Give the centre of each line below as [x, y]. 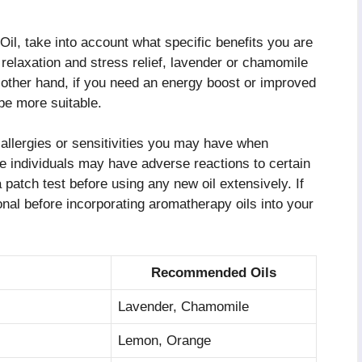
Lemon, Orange [164, 340]
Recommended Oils [214, 272]
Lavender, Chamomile [183, 306]
